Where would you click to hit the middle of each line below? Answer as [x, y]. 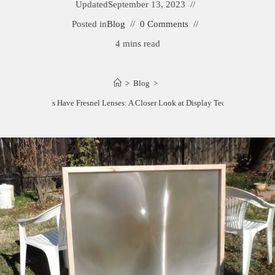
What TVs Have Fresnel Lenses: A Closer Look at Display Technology [137, 103]
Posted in [89, 24]
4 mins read [137, 44]
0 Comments [164, 24]
